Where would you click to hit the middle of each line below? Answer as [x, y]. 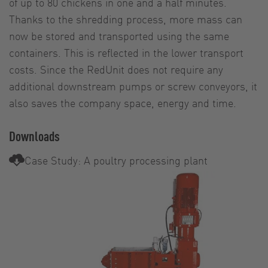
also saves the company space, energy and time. [123, 103]
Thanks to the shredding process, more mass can [126, 19]
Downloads [34, 136]
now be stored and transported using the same [119, 36]
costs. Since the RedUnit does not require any [116, 69]
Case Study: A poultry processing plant [116, 160]
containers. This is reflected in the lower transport [126, 53]
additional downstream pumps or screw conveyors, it [133, 86]
